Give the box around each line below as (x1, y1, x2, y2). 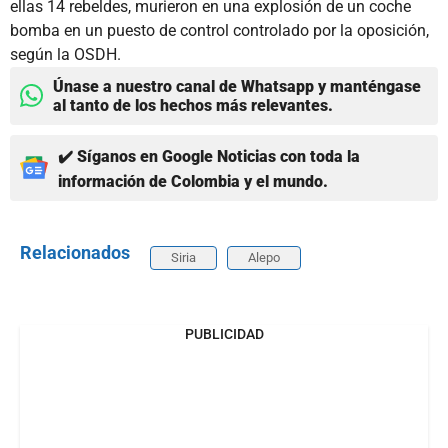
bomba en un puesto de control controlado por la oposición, (10, 20, 429, 40)
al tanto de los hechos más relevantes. (53, 95, 333, 115)
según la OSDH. (10, 44, 121, 64)
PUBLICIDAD (184, 325, 264, 342)
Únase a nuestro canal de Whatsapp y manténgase (53, 76, 421, 96)
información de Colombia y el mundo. (58, 171, 328, 191)
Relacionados (20, 241, 130, 263)
